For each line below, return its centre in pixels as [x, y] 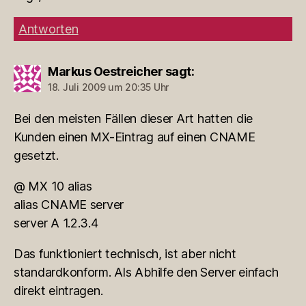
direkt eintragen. [58, 290]
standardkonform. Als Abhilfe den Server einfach [146, 272]
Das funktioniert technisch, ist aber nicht [125, 253]
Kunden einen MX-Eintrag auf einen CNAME [135, 137]
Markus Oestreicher [105, 71]
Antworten [48, 29]
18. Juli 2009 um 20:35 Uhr [108, 87]
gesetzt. [36, 155]
